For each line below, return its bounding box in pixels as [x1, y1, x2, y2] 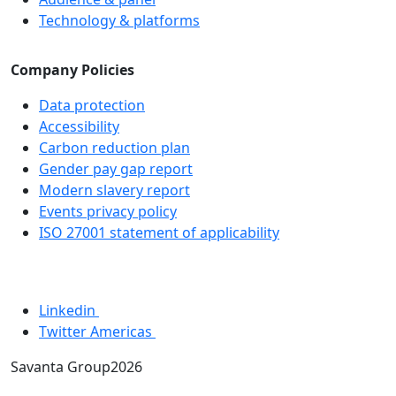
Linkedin [39, 301, 95, 321]
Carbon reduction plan [39, 138, 190, 158]
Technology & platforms [39, 11, 200, 31]
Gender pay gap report [39, 159, 193, 179]
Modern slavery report [39, 180, 190, 201]
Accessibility [39, 117, 119, 137]
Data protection [39, 95, 145, 116]
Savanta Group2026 [11, 357, 142, 377]
